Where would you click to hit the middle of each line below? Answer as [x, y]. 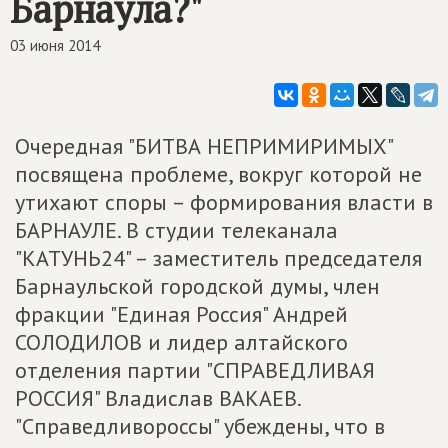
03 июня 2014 [55, 45]
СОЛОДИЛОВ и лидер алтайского [181, 342]
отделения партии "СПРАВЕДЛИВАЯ [195, 370]
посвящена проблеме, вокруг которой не [218, 174]
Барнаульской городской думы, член [197, 286]
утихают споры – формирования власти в [224, 202]
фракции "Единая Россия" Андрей [181, 314]
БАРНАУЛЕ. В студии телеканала [176, 230]
